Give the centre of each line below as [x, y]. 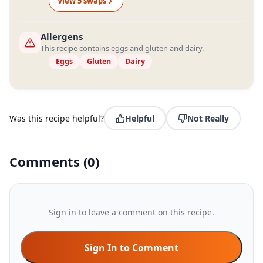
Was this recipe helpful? [57, 118]
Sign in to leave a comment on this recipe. [131, 212]
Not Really [208, 118]
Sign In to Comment [131, 248]
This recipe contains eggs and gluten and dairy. [122, 48]
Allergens [62, 36]
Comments [46, 161]
